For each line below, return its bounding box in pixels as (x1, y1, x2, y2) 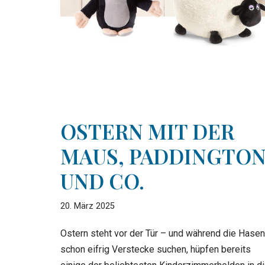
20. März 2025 (60, 201, 115, 211)
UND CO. (60, 166, 144, 195)
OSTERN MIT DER (60, 117, 234, 145)
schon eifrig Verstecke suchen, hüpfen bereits (60, 243, 251, 255)
